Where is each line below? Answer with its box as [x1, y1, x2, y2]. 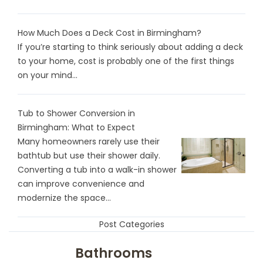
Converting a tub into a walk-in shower [18, 163, 177, 176]
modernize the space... [18, 191, 111, 204]
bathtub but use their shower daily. [18, 149, 160, 161]
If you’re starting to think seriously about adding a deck [18, 41, 243, 53]
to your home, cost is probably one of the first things [18, 55, 234, 67]
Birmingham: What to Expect [18, 121, 135, 133]
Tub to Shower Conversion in [18, 107, 135, 119]
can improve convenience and [18, 177, 144, 190]
